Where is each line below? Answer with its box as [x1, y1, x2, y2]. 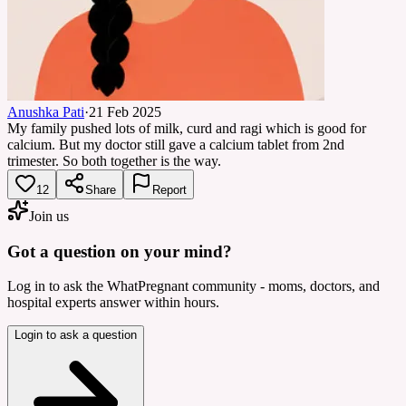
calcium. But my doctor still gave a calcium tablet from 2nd [7, 136, 344, 152]
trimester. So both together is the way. [7, 152, 221, 169]
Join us [29, 208, 69, 224]
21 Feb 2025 [89, 103, 161, 120]
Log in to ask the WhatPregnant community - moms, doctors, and [7, 278, 380, 295]
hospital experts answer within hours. [7, 295, 219, 311]
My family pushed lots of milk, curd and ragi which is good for [7, 120, 366, 136]
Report [152, 182, 187, 197]
